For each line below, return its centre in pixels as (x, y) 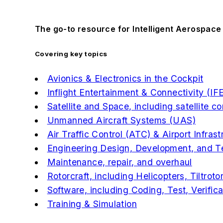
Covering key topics (71, 54)
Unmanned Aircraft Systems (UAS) (121, 120)
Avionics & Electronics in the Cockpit (125, 79)
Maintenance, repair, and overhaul (119, 162)
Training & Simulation (92, 204)
